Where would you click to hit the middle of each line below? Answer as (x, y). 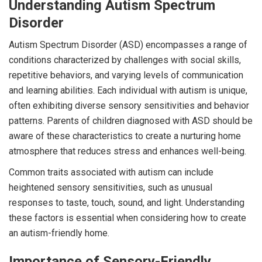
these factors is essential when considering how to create (127, 218)
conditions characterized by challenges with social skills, (125, 60)
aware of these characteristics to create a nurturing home (125, 136)
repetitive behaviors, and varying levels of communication (126, 75)
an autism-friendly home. (59, 233)
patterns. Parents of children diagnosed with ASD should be (131, 120)
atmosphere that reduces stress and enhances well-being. (127, 151)
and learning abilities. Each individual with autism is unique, (128, 90)
